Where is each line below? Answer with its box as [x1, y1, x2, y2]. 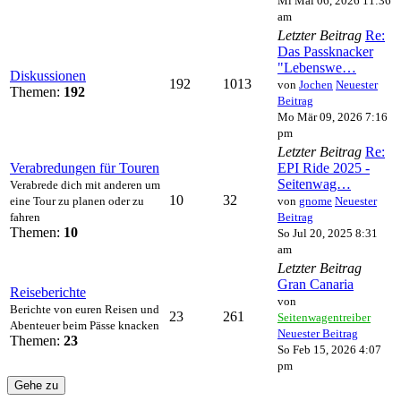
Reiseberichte [10, 284, 86, 300]
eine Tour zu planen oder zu [10, 193, 144, 208]
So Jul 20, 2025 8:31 [277, 226, 378, 240]
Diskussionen [10, 67, 86, 83]
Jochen [299, 77, 333, 91]
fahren [10, 209, 40, 224]
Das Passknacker [277, 43, 373, 59]
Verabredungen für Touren [10, 159, 159, 175]
